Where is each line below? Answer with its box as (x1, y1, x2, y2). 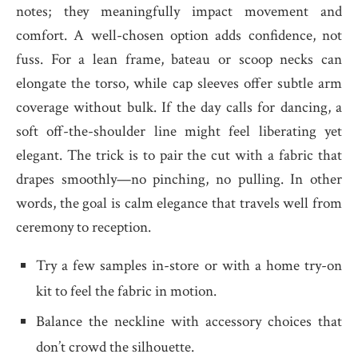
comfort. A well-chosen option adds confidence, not (16, 26, 342, 46)
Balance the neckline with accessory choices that (36, 312, 342, 332)
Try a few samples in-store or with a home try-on (36, 256, 342, 276)
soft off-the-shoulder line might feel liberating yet (16, 121, 342, 141)
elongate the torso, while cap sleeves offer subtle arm (16, 74, 342, 93)
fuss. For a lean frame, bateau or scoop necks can (16, 50, 342, 70)
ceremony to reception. (16, 217, 151, 237)
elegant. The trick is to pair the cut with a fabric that (16, 145, 342, 165)
